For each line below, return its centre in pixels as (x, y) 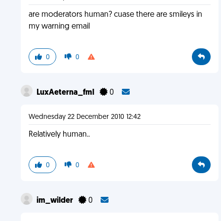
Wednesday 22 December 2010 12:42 (84, 117)
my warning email (59, 27)
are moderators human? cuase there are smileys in (115, 15)
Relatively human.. (59, 135)
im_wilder (55, 201)
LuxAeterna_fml (66, 93)
